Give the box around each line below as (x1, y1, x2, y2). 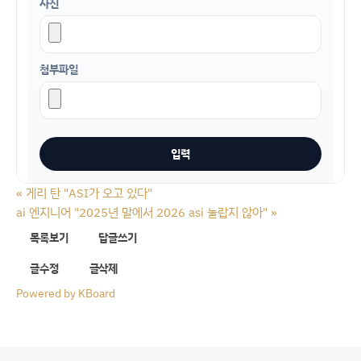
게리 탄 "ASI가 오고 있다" (26, 184, 152, 201)
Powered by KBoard (16, 284, 115, 301)
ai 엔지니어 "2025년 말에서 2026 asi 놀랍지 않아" (16, 203, 268, 221)
